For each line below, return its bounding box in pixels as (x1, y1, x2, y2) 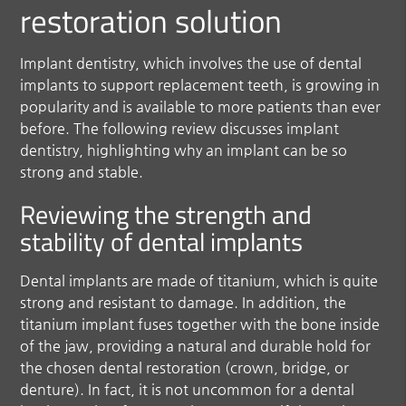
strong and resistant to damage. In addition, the (20, 293, 347, 311)
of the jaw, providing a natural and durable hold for (20, 336, 372, 354)
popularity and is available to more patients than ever (20, 97, 382, 115)
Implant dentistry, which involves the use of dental (20, 53, 362, 72)
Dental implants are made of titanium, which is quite (20, 271, 379, 289)
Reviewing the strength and (20, 194, 313, 234)
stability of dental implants (20, 221, 304, 261)
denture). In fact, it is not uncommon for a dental (20, 380, 355, 398)
